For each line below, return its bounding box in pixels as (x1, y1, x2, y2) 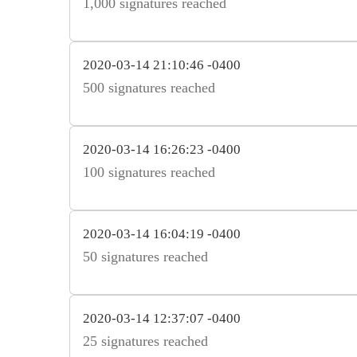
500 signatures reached (83, 79, 215, 96)
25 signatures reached (83, 332, 208, 349)
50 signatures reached (83, 248, 208, 265)
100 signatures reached (83, 163, 215, 180)
